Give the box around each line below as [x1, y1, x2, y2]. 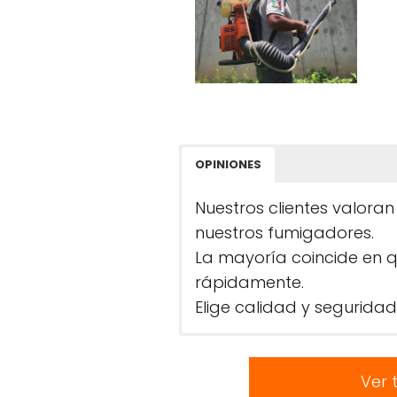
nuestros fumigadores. [194, 222, 374, 244]
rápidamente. [194, 271, 304, 293]
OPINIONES [194, 156, 261, 173]
